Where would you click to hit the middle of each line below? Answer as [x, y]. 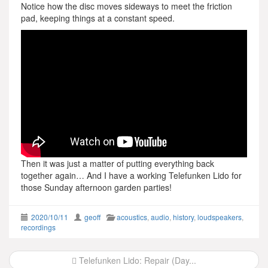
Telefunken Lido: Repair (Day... [136, 260]
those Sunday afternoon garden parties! [96, 187]
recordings [38, 227]
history [183, 217]
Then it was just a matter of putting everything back [118, 163]
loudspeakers [220, 217]
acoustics [132, 217]
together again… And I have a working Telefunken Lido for [131, 175]
